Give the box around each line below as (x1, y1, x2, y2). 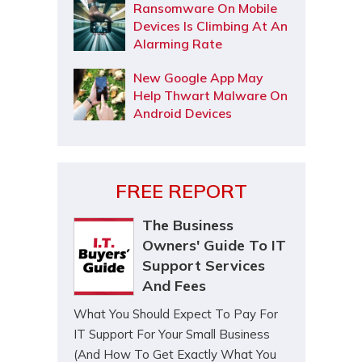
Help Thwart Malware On (133, 87, 288, 104)
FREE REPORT (115, 179, 247, 204)
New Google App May (133, 69, 263, 86)
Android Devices (133, 105, 232, 122)
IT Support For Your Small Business (73, 326, 270, 343)
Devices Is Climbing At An (133, 18, 288, 35)
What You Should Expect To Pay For (73, 306, 278, 322)
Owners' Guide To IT (141, 236, 286, 255)
